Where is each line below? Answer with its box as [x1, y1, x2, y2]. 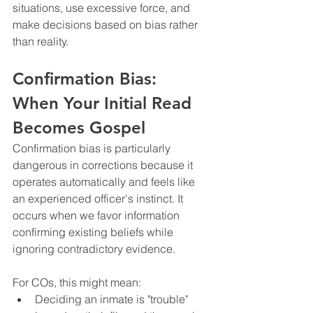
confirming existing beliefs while [13, 224, 176, 239]
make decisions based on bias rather [13, 17, 201, 31]
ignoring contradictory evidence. [13, 241, 175, 256]
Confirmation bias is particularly [13, 140, 173, 155]
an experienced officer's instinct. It [13, 191, 186, 205]
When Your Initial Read [13, 92, 196, 113]
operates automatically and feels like [13, 174, 198, 189]
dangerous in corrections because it [13, 157, 196, 172]
